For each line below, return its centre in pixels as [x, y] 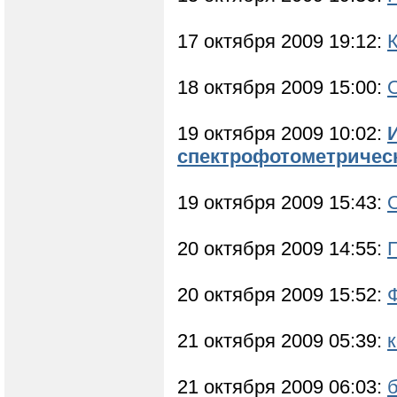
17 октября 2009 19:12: [282, 42]
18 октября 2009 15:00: [282, 88]
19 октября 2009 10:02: [282, 134]
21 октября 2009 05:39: [282, 341]
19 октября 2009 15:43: [282, 203]
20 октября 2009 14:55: [282, 249]
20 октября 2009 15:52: [282, 295]
